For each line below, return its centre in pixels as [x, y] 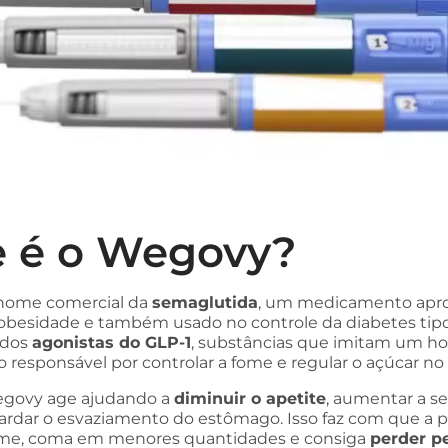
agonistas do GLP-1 [111, 342]
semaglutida [205, 302]
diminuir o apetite [250, 398]
